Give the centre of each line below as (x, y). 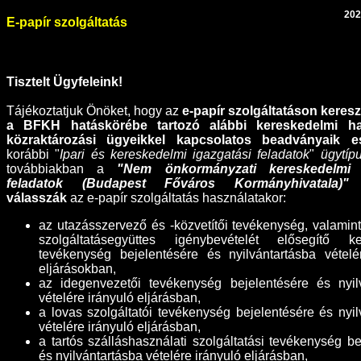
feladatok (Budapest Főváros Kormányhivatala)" (178, 183)
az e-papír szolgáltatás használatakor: (176, 197)
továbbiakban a (62, 168)
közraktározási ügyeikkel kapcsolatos (135, 139)
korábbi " (33, 154)
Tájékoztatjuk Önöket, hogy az (94, 110)
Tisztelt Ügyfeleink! (64, 81)
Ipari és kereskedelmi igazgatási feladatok (185, 154)
